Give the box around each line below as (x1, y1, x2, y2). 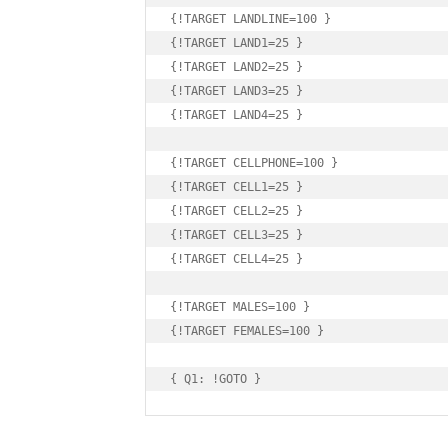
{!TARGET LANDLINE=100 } (170, 12, 331, 27)
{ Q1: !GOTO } (170, 372, 261, 387)
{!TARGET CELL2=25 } (170, 204, 303, 219)
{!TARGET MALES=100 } (170, 300, 310, 315)
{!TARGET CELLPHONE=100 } (170, 156, 338, 171)
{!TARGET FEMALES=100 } (170, 324, 324, 339)
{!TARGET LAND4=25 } (170, 108, 303, 123)
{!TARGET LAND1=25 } (170, 36, 303, 51)
